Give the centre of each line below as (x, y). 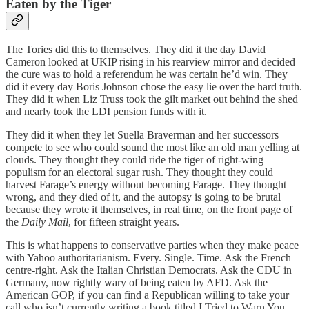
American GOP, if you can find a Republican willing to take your (147, 295)
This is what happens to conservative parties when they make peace (152, 245)
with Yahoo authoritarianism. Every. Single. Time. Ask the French (148, 257)
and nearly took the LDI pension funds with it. (106, 111)
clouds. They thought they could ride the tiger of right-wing (134, 159)
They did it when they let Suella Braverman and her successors (142, 134)
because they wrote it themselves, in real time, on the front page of (149, 209)
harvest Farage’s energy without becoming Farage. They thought (146, 184)
